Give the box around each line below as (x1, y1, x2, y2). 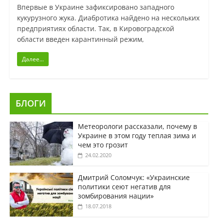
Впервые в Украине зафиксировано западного (17, 2, 174, 12)
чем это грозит (77, 140, 128, 150)
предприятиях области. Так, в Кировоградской (17, 24, 174, 34)
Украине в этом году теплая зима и (77, 131, 196, 141)
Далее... (21, 55, 44, 64)
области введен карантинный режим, (17, 35, 144, 44)
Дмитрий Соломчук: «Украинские (77, 173, 190, 182)
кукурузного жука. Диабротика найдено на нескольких (17, 13, 200, 23)
